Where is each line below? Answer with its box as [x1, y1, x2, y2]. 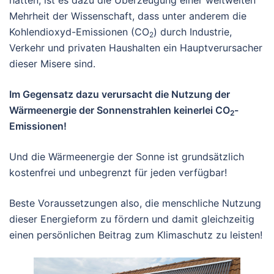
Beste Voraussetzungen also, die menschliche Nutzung [9, 196, 261, 209]
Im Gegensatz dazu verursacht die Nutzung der [9, 87, 230, 100]
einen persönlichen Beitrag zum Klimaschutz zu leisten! [9, 228, 262, 241]
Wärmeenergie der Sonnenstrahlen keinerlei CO [9, 103, 230, 116]
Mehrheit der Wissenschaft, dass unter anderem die [9, 9, 246, 22]
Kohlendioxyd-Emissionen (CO [9, 25, 149, 38]
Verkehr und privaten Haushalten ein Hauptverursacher [9, 41, 262, 54]
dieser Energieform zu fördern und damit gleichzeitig [9, 212, 254, 225]
